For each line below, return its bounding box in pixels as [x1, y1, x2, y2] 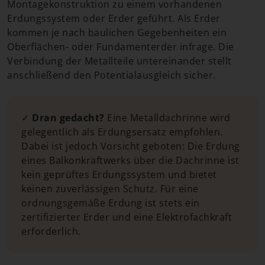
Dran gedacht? [32, 111, 105, 124]
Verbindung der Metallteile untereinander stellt [7, 54, 232, 67]
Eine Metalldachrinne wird [104, 111, 231, 124]
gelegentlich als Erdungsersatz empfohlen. [21, 125, 223, 138]
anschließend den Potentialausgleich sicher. [7, 69, 216, 82]
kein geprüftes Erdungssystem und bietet [21, 168, 217, 181]
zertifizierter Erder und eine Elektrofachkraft [21, 211, 232, 224]
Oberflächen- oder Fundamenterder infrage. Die [7, 40, 234, 53]
